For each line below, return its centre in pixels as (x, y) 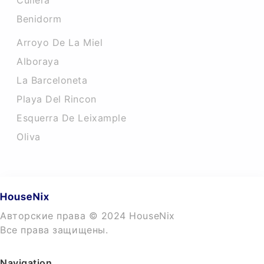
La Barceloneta (52, 80)
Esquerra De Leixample (72, 118)
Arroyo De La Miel (60, 42)
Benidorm (39, 19)
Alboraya (38, 61)
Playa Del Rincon (57, 99)
